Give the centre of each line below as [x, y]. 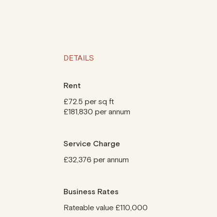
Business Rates [91, 192]
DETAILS [78, 58]
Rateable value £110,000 [105, 208]
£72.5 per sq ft [88, 102]
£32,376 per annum [96, 160]
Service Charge [92, 144]
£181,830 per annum [97, 112]
